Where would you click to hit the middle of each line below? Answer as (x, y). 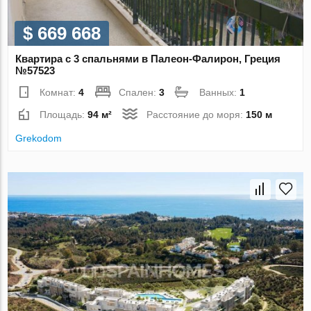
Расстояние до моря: (196, 115)
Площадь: (64, 115)
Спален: (139, 93)
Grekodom (39, 138)
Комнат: (59, 93)
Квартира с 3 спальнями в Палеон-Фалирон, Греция (148, 59)
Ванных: (220, 93)
